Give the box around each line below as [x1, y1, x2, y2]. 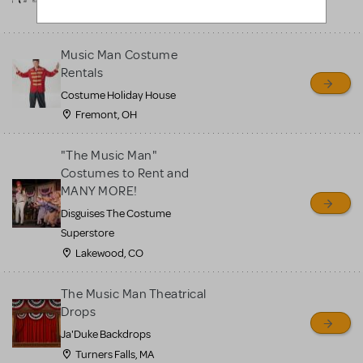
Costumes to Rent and [61, 165, 190, 182]
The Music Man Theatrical [61, 286, 207, 303]
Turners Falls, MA [75, 347, 154, 361]
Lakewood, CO [75, 246, 143, 261]
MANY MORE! [61, 183, 138, 200]
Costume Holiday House [61, 88, 176, 102]
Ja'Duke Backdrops [61, 327, 151, 342]
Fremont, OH [75, 108, 137, 122]
